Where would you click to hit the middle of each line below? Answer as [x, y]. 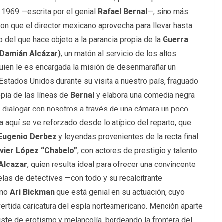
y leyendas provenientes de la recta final [127, 136]
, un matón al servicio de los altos [119, 53]
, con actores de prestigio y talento [137, 150]
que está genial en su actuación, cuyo [120, 192]
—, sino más [168, 11]
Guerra [174, 39]
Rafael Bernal [122, 11]
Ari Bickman [32, 192]
